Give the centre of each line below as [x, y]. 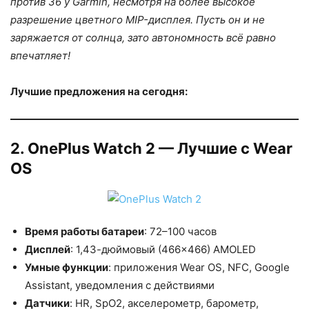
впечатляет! [40, 56]
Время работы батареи [84, 232]
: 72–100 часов [180, 232]
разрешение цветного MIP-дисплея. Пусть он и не [138, 20]
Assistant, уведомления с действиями [120, 286]
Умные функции [67, 268]
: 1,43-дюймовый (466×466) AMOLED [163, 250]
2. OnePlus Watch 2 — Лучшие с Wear [151, 149]
